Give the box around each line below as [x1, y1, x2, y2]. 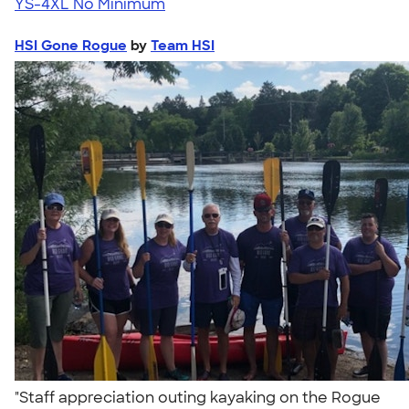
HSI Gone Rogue [15, 36, 127, 55]
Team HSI [151, 36, 215, 55]
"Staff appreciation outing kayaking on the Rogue [15, 387, 381, 407]
